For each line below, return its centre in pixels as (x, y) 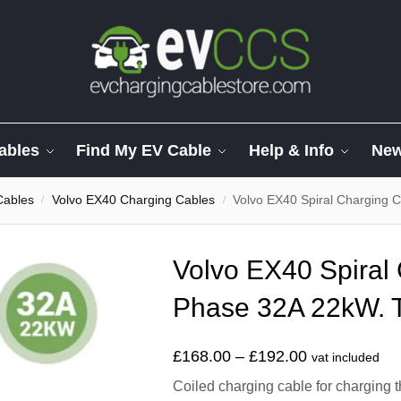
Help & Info (292, 150)
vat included (346, 358)
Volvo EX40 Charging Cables (134, 200)
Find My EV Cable (144, 150)
